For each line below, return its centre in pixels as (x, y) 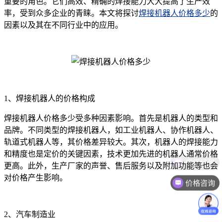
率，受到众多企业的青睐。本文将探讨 (71, 13)
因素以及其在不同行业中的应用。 (63, 25)
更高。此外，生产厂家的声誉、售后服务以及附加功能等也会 (111, 166)
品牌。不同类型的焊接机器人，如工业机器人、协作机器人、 (111, 130)
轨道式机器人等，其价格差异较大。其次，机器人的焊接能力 (111, 142)
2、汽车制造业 (30, 214)
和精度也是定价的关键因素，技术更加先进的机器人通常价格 (111, 154)
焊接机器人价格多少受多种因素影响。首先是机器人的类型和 (111, 118)
